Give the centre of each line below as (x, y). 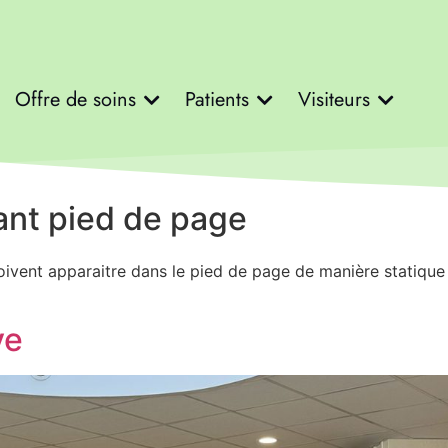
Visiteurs (333, 99)
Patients (216, 99)
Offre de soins (75, 99)
